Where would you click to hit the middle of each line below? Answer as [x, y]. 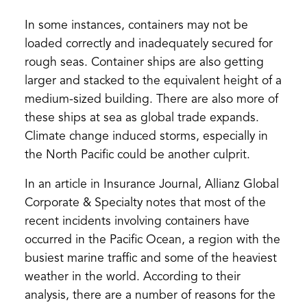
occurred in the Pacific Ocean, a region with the [152, 240]
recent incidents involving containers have [137, 221]
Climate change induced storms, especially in [146, 136]
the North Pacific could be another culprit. [137, 155]
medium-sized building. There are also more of [151, 99]
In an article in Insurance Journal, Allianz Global [151, 184]
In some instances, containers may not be [136, 25]
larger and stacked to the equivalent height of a [153, 81]
